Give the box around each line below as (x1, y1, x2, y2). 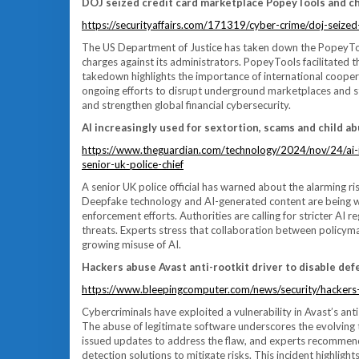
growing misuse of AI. (82, 238, 181, 251)
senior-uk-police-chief (82, 158, 184, 171)
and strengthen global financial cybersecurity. (82, 99, 291, 111)
